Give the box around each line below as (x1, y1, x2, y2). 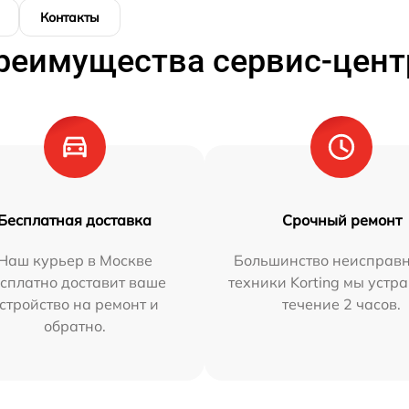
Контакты (40, 8, 100, 26)
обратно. (43, 316, 106, 335)
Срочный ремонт (281, 210, 402, 229)
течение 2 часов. (282, 294, 402, 313)
